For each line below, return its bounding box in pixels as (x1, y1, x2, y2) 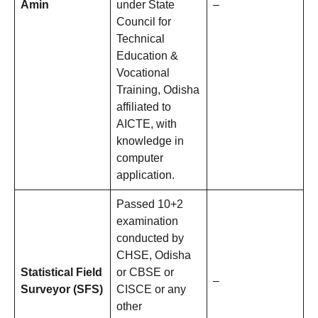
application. (116, 169, 175, 182)
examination (116, 215, 178, 228)
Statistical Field (21, 266, 102, 279)
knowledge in (116, 135, 184, 148)
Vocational (116, 67, 170, 79)
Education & (116, 50, 178, 62)
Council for (116, 16, 171, 28)
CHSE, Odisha (116, 249, 191, 262)
